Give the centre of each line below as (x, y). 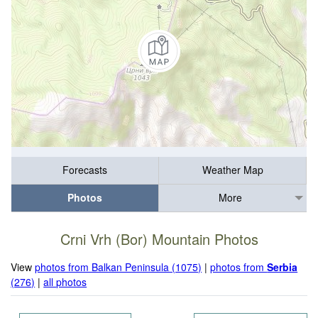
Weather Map (232, 170)
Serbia (283, 267)
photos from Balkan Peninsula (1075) (119, 267)
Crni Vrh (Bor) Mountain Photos (159, 239)
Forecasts (85, 170)
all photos (65, 281)
